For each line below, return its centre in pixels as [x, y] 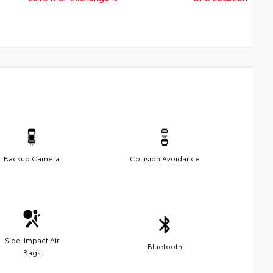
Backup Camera [32, 158]
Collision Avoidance [165, 158]
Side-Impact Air [32, 239]
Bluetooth [165, 246]
